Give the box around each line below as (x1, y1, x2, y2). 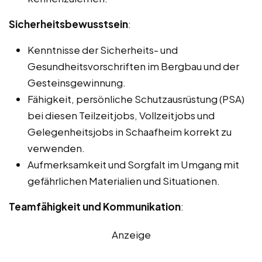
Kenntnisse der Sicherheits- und (27, 43, 178, 56)
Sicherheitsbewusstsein (9, 17, 128, 30)
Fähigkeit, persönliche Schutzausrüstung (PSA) (27, 92, 244, 105)
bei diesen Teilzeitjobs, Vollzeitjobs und (27, 108, 215, 122)
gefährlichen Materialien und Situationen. (27, 174, 220, 187)
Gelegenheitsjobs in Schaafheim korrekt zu (27, 125, 232, 138)
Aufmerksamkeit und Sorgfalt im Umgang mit (27, 157, 239, 171)
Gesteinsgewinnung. (27, 75, 126, 89)
